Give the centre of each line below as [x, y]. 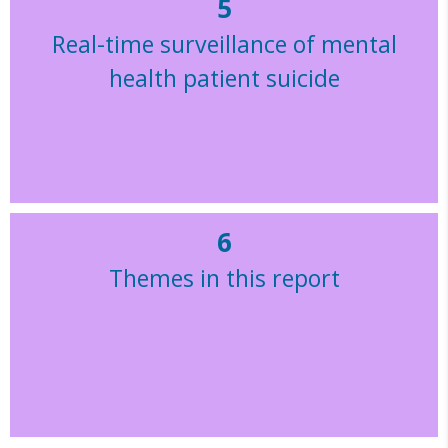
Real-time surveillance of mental [224, 44]
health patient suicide [224, 78]
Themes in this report [224, 278]
